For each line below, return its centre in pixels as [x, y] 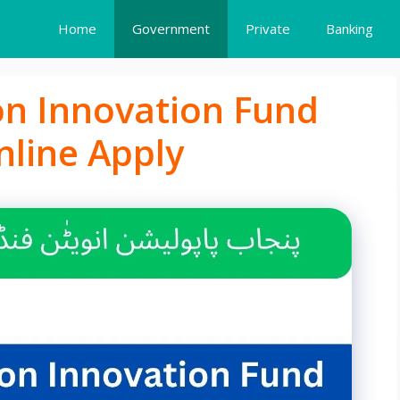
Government [171, 29]
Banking [350, 29]
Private [268, 29]
